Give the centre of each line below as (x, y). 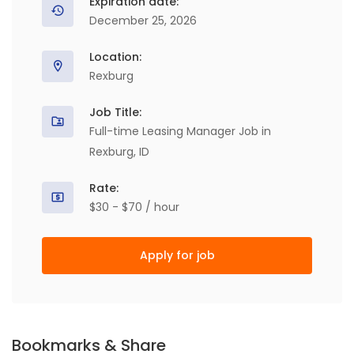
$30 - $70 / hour (134, 207)
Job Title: (115, 112)
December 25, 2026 (143, 21)
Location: (115, 57)
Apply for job (177, 255)
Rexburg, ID (119, 152)
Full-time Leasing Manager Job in (180, 131)
